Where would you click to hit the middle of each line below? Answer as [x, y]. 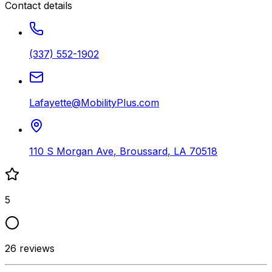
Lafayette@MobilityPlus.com [94, 102]
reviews [36, 248]
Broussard [144, 151]
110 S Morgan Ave [71, 151]
